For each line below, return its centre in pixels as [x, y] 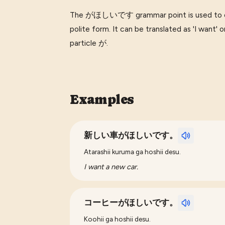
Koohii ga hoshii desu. [118, 219]
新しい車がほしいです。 [131, 135]
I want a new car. [111, 166]
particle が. [89, 43]
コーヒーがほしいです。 [131, 202]
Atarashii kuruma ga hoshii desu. [133, 151]
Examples [102, 99]
